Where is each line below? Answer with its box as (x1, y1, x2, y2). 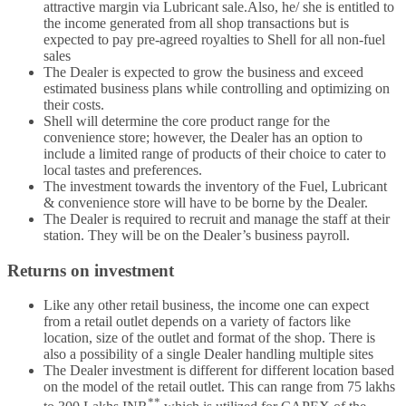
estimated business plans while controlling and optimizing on (43, 81, 390, 96)
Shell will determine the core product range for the (43, 113, 330, 129)
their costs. (43, 97, 104, 112)
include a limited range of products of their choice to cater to (43, 146, 386, 161)
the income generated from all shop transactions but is (43, 15, 349, 31)
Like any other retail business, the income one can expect (43, 297, 369, 314)
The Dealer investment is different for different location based (43, 362, 394, 379)
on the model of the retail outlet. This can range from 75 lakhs (43, 379, 395, 395)
